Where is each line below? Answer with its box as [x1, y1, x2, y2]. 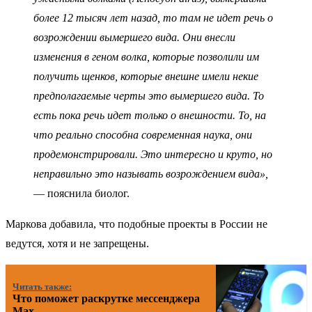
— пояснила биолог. [33, 187, 130, 199]
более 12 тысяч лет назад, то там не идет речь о [33, 12, 273, 24]
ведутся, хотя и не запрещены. [6, 237, 149, 249]
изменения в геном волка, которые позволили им [33, 51, 259, 63]
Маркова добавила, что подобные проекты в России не [6, 218, 267, 230]
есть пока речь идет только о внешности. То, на [33, 109, 266, 121]
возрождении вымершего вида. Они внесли [33, 31, 235, 43]
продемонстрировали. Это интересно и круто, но [33, 148, 272, 160]
